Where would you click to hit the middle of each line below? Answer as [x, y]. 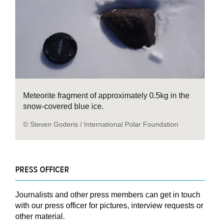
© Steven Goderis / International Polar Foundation [101, 124]
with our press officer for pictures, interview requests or [110, 205]
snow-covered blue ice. [64, 106]
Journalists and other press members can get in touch [108, 194]
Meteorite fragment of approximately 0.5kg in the [107, 95]
